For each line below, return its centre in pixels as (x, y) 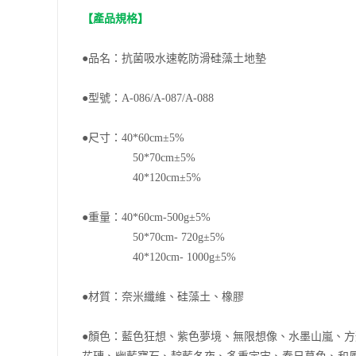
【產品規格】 (115, 19)
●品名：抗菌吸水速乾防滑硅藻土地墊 (174, 58)
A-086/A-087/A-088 (168, 98)
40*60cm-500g (155, 217)
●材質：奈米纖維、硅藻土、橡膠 (163, 297)
